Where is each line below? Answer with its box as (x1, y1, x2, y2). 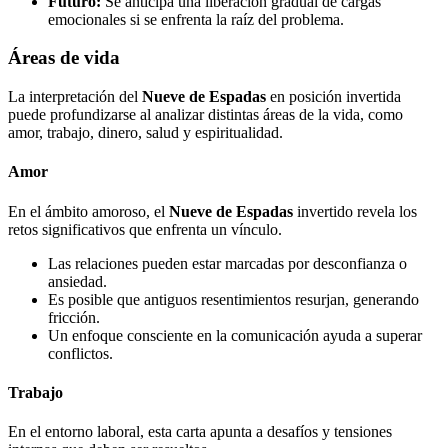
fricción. (48, 308, 100, 326)
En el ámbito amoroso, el (8, 202, 169, 220)
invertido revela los (293, 202, 417, 220)
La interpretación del (8, 87, 142, 105)
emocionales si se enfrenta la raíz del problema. (48, 10, 344, 28)
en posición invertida (266, 87, 401, 105)
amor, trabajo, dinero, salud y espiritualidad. (8, 123, 283, 141)
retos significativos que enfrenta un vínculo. (8, 220, 282, 238)
